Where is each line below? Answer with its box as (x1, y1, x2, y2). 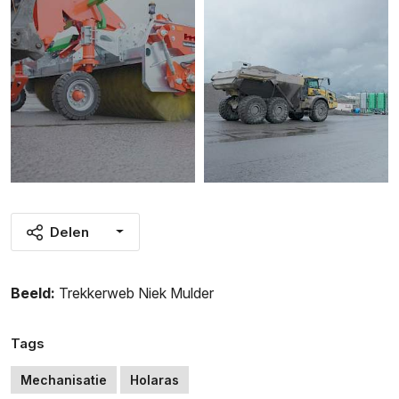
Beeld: (11, 284, 55, 303)
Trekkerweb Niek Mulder (59, 284, 214, 303)
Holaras (130, 372, 179, 388)
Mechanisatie (20, 372, 107, 388)
